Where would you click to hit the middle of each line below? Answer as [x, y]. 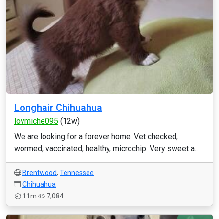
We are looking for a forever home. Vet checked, [96, 137]
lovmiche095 [36, 121]
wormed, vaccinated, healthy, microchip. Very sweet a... [107, 148]
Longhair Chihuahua [58, 108]
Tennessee [77, 173]
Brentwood [40, 173]
